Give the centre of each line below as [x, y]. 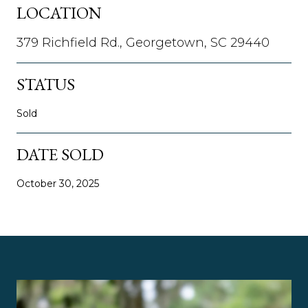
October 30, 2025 [58, 183]
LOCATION [59, 12]
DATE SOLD [60, 154]
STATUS [46, 84]
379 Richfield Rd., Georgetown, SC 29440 [143, 42]
